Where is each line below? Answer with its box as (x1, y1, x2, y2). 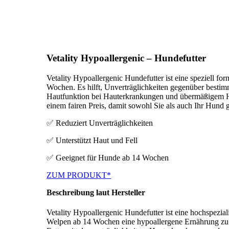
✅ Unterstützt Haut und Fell (47, 135, 138, 145)
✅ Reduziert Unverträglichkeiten (47, 118, 153, 127)
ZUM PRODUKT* (47, 170, 111, 179)
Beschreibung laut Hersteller (47, 188, 146, 197)
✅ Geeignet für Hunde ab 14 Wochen (47, 153, 169, 162)
